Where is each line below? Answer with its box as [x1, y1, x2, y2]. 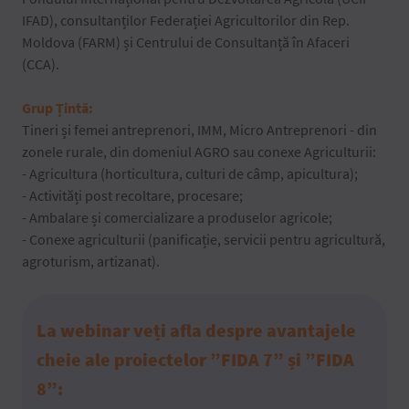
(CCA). [22, 54, 59, 73]
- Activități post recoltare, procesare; [22, 185, 243, 204]
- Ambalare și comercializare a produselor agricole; [22, 207, 332, 226]
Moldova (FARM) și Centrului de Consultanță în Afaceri [22, 32, 350, 51]
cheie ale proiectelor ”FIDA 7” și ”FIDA [37, 347, 354, 371]
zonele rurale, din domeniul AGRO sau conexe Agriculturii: [22, 142, 376, 161]
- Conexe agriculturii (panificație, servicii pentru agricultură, [22, 229, 385, 248]
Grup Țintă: [22, 98, 93, 117]
